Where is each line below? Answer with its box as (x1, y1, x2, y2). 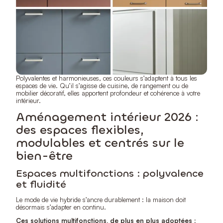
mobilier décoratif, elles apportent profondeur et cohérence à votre (16, 89, 200, 97)
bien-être (16, 147, 73, 164)
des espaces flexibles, (16, 121, 144, 138)
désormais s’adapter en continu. (16, 203, 106, 211)
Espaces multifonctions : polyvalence (16, 166, 204, 180)
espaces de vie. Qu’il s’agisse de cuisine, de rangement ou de (16, 81, 188, 90)
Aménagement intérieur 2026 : (16, 109, 199, 125)
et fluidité (16, 177, 66, 191)
